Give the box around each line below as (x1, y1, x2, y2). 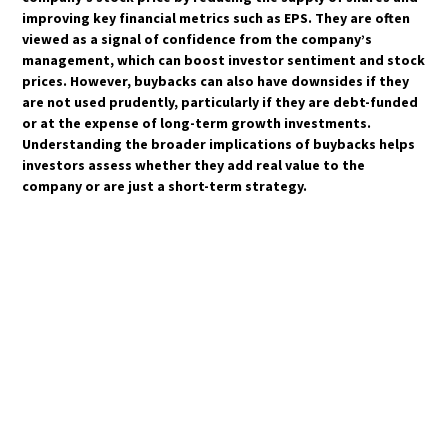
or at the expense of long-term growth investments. (22, 114, 372, 132)
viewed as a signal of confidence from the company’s (22, 30, 373, 48)
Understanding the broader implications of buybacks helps (22, 135, 416, 153)
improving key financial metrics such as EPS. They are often (22, 9, 411, 27)
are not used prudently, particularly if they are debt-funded (22, 93, 419, 111)
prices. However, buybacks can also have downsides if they (22, 72, 410, 90)
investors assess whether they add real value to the (22, 156, 366, 174)
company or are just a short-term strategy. (22, 177, 308, 195)
